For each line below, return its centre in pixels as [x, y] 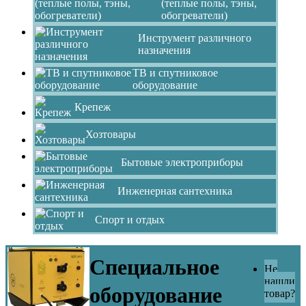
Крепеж [92, 107]
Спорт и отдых [130, 219]
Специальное [154, 267]
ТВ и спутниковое [175, 72]
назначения [164, 50]
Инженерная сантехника [175, 191]
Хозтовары [111, 134]
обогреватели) [194, 15]
